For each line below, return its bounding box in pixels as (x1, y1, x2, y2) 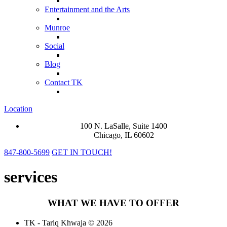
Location (4, 104, 32, 113)
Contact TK (45, 78, 83, 87)
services (4, 168, 57, 186)
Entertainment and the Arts (45, 5, 130, 14)
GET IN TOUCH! (52, 148, 112, 157)
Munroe (45, 23, 70, 32)
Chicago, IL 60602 (93, 131, 154, 139)
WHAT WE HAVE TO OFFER (48, 197, 179, 208)
